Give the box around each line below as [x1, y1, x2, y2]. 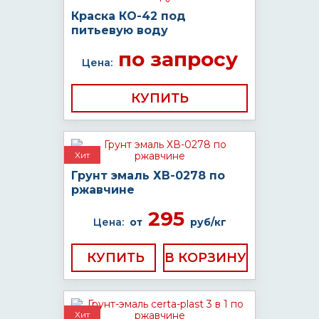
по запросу [112, 47, 238, 71]
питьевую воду [71, 23, 168, 37]
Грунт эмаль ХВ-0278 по [71, 169, 225, 182]
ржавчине [71, 183, 135, 197]
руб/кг [189, 216, 226, 229]
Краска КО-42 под [71, 9, 186, 23]
